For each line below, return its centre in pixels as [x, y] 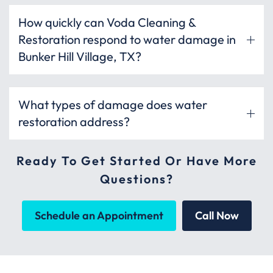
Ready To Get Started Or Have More [136, 161]
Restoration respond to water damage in [127, 40]
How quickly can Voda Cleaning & [107, 23]
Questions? [136, 179]
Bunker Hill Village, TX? [80, 57]
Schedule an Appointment [99, 216]
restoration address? [74, 122]
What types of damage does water [113, 105]
